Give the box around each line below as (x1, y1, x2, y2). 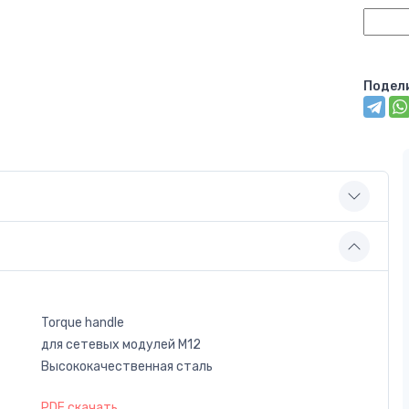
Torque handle (41, 314, 124, 330)
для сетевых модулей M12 (41, 336, 201, 352)
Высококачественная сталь (41, 358, 213, 374)
